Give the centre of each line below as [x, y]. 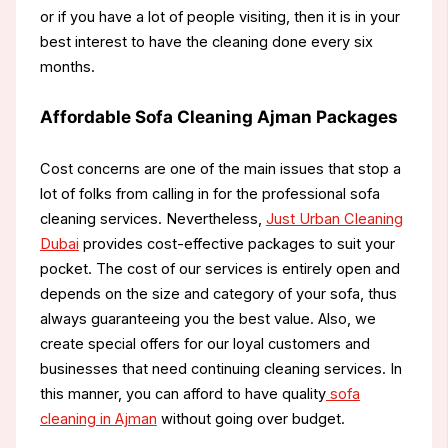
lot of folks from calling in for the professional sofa [209, 193]
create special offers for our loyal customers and [204, 343]
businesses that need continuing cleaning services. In [220, 368]
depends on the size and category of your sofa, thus [218, 293]
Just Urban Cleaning [334, 218]
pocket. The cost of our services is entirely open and [219, 268]
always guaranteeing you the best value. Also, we [207, 318]
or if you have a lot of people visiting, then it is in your [219, 17]
